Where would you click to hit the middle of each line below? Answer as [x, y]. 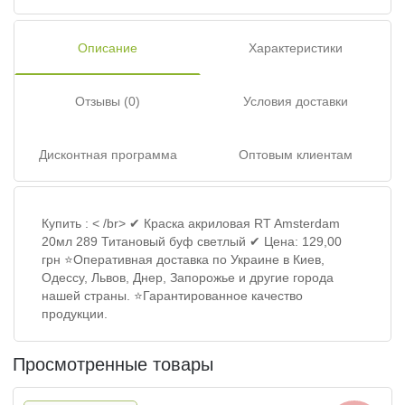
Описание [108, 48]
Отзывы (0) [108, 102]
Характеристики [296, 48]
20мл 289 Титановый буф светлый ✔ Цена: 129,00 [192, 242]
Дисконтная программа [108, 155]
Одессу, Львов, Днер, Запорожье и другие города [188, 278]
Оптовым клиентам [296, 155]
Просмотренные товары [113, 365]
